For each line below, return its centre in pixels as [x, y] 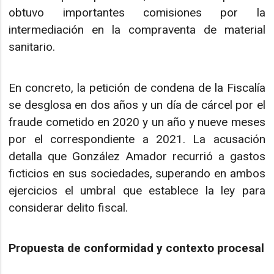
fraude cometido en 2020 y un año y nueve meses [137, 122]
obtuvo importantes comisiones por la [137, 13]
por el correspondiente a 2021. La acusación [137, 139]
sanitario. [32, 47]
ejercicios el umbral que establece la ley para [137, 190]
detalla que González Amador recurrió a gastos [137, 156]
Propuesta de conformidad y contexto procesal [137, 248]
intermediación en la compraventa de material [137, 30]
